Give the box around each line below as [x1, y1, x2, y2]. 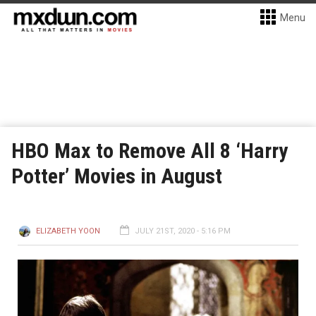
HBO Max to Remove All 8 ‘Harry [11, 138, 288, 163]
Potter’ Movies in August [11, 164, 222, 188]
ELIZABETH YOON [36, 226, 100, 236]
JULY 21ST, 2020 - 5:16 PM [135, 226, 231, 236]
